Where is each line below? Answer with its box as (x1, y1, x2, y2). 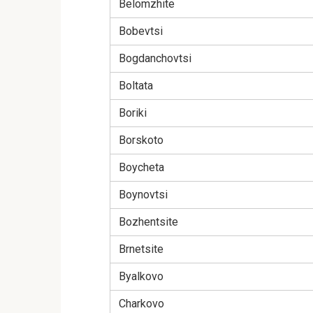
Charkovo (119, 297, 164, 311)
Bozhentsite (119, 215, 178, 229)
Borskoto (119, 133, 163, 147)
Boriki (119, 106, 147, 120)
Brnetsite (119, 242, 163, 256)
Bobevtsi (119, 24, 163, 38)
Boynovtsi (119, 188, 168, 202)
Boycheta (119, 161, 164, 175)
